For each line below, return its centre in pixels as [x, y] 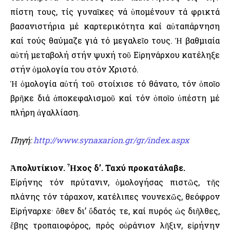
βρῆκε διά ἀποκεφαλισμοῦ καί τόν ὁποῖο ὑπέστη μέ [115, 98]
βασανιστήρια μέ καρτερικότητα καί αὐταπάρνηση [115, 26]
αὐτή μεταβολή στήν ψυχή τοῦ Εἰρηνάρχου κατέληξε [115, 55]
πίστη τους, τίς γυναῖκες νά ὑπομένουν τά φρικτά [115, 12]
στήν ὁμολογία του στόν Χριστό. [74, 69]
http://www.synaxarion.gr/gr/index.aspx [111, 140]
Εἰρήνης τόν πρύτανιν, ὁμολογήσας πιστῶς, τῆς [115, 182]
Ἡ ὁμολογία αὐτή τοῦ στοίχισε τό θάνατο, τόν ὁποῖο [115, 84]
